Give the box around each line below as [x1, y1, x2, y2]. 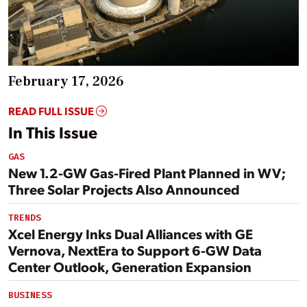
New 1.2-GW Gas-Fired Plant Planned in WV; [8, 164, 286, 182]
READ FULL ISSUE [8, 103, 96, 119]
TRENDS [8, 212, 41, 224]
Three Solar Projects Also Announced [8, 180, 240, 199]
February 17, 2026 [8, 73, 124, 91]
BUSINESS [8, 289, 52, 302]
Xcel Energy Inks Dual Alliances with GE [8, 225, 253, 243]
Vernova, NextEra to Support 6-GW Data [8, 241, 262, 260]
